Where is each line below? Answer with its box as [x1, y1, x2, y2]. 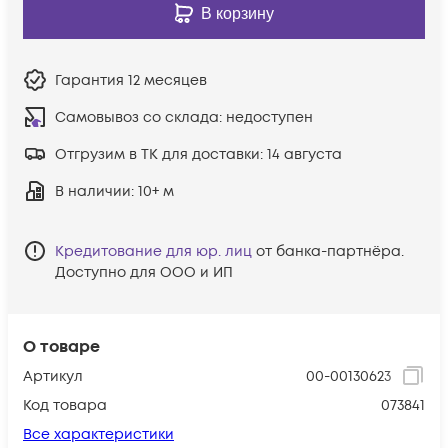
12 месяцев [128, 70, 207, 90]
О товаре [23, 335, 100, 358]
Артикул [23, 366, 83, 386]
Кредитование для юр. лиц [55, 241, 252, 261]
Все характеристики [23, 424, 174, 444]
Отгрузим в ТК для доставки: [55, 144, 267, 164]
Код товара [23, 395, 107, 415]
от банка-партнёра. [256, 241, 404, 261]
